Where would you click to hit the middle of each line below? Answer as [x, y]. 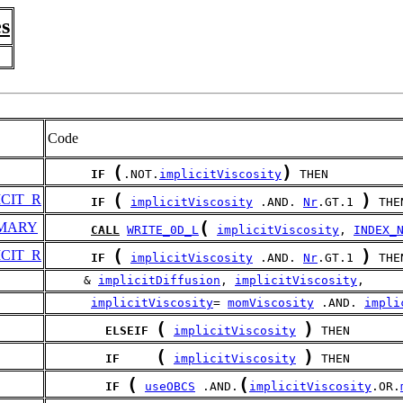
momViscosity [271, 303]
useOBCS [170, 386]
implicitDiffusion [159, 280]
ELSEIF [127, 331]
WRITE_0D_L [163, 230]
